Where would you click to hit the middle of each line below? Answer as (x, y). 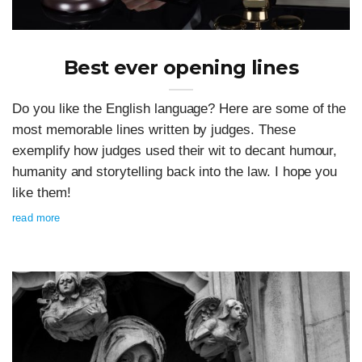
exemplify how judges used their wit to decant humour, (175, 151)
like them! (42, 193)
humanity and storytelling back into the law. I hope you (175, 172)
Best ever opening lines (181, 68)
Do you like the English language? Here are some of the (179, 109)
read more (36, 218)
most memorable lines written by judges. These (154, 130)
